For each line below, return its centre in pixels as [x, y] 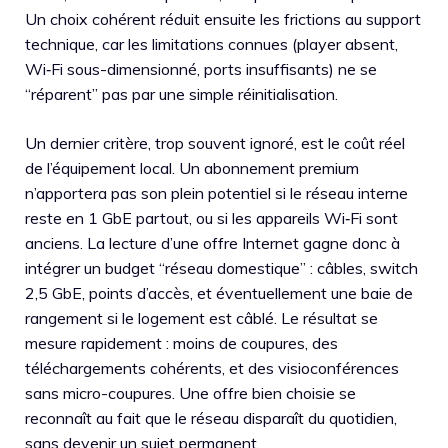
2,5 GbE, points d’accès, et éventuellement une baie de [219, 293]
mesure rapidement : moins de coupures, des [181, 343]
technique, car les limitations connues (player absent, [211, 44]
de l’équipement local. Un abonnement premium [192, 168]
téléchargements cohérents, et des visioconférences [212, 368]
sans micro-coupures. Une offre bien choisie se [190, 393]
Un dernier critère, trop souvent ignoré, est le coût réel [215, 143]
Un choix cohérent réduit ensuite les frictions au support [223, 19]
